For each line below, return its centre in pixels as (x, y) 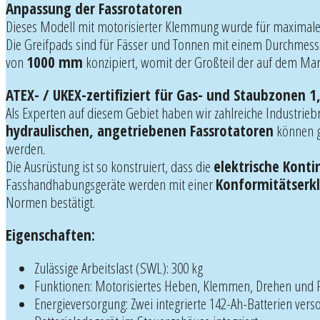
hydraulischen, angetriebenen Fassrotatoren (140, 130)
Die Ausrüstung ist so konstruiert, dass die (110, 166)
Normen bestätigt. (50, 202)
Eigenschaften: (50, 235)
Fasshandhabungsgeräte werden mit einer (111, 184)
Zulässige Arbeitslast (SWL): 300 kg (119, 267)
